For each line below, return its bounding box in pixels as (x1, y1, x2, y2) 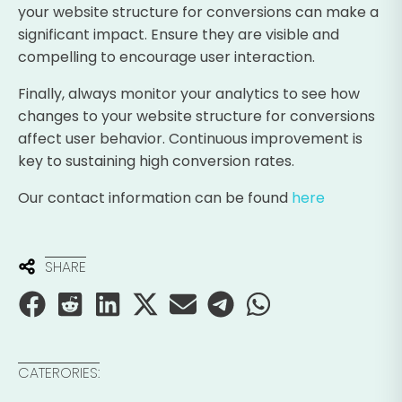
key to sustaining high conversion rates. (18, 151, 294, 172)
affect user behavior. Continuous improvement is (18, 128, 363, 150)
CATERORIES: (18, 363, 100, 384)
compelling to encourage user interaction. (18, 47, 315, 68)
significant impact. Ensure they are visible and (18, 24, 339, 46)
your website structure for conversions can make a (18, 2, 379, 23)
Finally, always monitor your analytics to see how (18, 83, 360, 105)
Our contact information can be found (18, 188, 292, 209)
